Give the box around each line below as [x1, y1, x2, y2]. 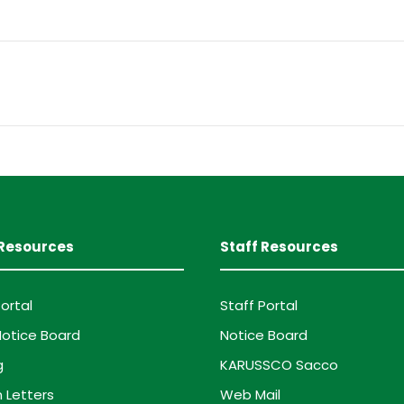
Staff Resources [220, 236, 338, 256]
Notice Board [220, 325, 308, 344]
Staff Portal [220, 295, 298, 315]
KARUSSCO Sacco [220, 354, 338, 374]
